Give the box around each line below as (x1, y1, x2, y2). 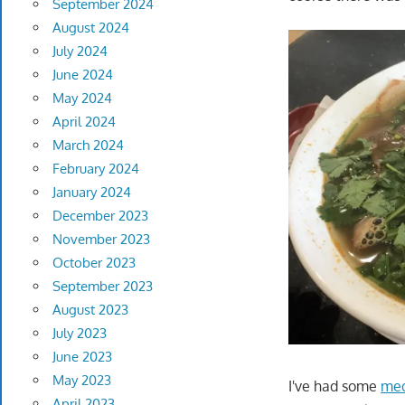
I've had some (288, 377, 381, 396)
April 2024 (52, 113, 116, 131)
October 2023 (52, 254, 136, 272)
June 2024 (52, 66, 113, 84)
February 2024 (52, 160, 139, 178)
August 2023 (52, 301, 128, 319)
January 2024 (52, 184, 131, 202)
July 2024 (52, 42, 108, 61)
